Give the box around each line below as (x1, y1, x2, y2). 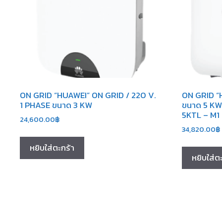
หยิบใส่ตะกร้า (30, 141, 74, 155)
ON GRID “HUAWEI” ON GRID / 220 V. (20, 89, 156, 102)
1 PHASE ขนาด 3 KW (20, 99, 92, 112)
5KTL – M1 (181, 109, 220, 122)
